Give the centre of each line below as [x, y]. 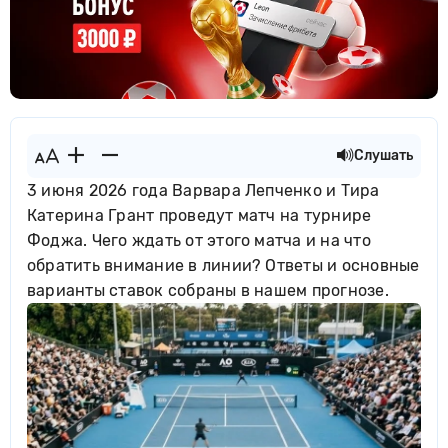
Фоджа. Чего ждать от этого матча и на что [199, 240]
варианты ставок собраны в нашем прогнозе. [208, 290]
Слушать [383, 155]
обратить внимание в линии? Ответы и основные [223, 265]
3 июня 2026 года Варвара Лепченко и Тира [203, 190]
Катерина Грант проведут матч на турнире [199, 215]
